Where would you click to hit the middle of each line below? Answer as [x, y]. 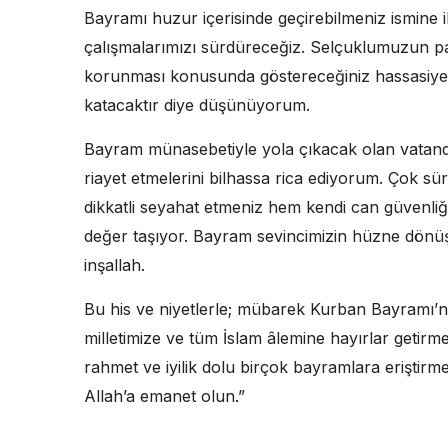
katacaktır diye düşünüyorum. [197, 105]
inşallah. [114, 265]
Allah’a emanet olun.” [164, 396]
